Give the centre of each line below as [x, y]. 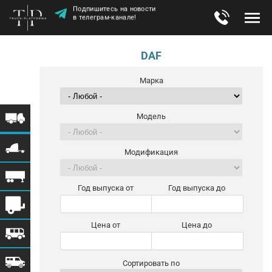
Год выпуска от [106, 188]
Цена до [197, 225]
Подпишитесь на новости [114, 8]
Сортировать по [151, 263]
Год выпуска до [197, 188]
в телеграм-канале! [105, 17]
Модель [151, 116]
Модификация [151, 152]
